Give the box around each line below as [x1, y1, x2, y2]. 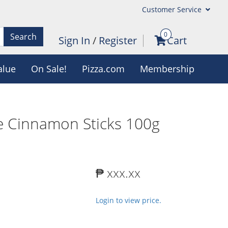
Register [98, 34, 137, 47]
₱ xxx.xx [96, 164, 140, 181]
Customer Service [141, 5, 204, 14]
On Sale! [31, 63, 67, 75]
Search [10, 31, 37, 42]
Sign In [58, 34, 93, 47]
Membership [139, 63, 194, 75]
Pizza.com [81, 63, 125, 75]
